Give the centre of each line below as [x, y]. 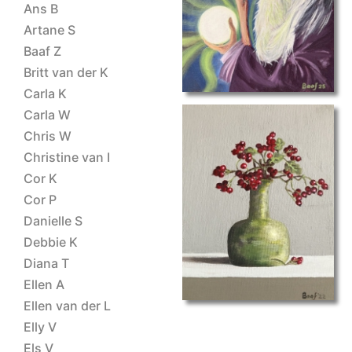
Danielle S [53, 221]
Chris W [48, 136]
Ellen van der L [67, 306]
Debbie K [51, 242]
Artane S [49, 30]
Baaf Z [42, 51]
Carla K [45, 93]
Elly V [40, 327]
